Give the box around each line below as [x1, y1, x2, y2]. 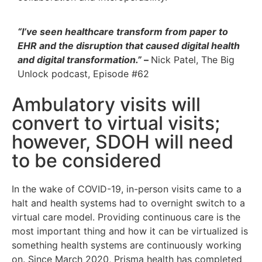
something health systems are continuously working [12, 239, 242, 251]
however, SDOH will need [12, 130, 233, 153]
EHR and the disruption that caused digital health [18, 39, 240, 51]
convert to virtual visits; [12, 111, 220, 135]
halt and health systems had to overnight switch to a [12, 196, 245, 209]
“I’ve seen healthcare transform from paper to [18, 25, 228, 37]
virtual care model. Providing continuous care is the [12, 211, 240, 223]
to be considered [12, 149, 161, 172]
